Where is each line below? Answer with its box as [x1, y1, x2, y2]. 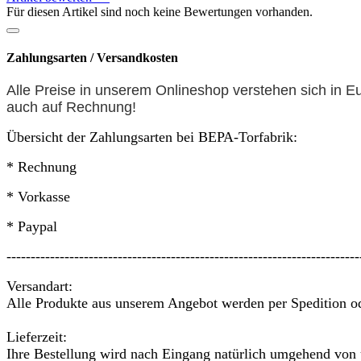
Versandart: [6, 278, 73, 295]
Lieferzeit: [6, 329, 67, 346]
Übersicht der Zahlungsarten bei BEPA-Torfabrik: [6, 129, 297, 146]
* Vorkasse [6, 189, 70, 205]
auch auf [6, 99, 62, 116]
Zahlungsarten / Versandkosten [6, 50, 178, 64]
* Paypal [6, 218, 57, 235]
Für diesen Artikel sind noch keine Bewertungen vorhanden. [6, 4, 313, 19]
